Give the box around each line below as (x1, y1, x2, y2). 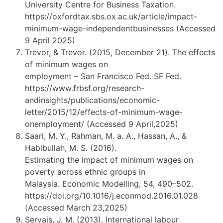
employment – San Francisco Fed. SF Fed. (25, 71, 181, 82)
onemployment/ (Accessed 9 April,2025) (25, 119, 178, 129)
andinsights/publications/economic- (25, 95, 160, 106)
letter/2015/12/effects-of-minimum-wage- (25, 107, 183, 117)
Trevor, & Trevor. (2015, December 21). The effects (25, 47, 215, 58)
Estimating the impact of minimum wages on (25, 155, 193, 165)
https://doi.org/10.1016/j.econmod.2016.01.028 (25, 191, 198, 201)
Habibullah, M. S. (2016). (25, 143, 116, 153)
